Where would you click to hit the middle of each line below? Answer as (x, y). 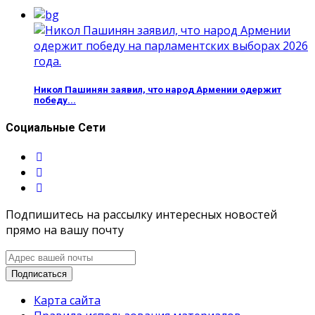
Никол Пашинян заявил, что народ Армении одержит (157, 89)
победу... (55, 100)
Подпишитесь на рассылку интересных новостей (141, 215)
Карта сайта (67, 301)
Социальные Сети (56, 127)
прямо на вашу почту (65, 230)
